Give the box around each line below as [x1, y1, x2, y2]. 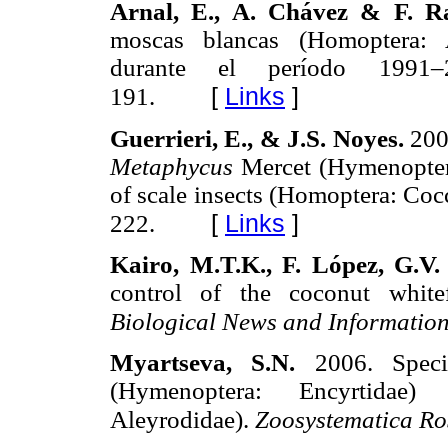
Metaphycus [110, 152, 242, 180]
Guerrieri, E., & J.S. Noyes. [110, 124, 411, 152]
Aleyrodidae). [110, 406, 255, 434]
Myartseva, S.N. [110, 349, 315, 377]
